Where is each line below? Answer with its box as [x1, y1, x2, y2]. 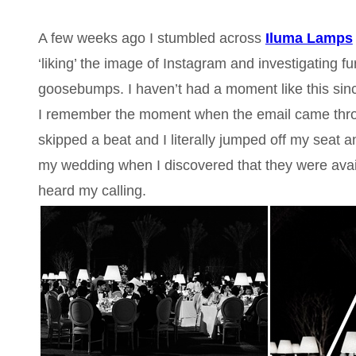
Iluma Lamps [265, 29, 353, 46]
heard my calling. [37, 182, 146, 199]
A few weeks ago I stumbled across [37, 29, 261, 46]
